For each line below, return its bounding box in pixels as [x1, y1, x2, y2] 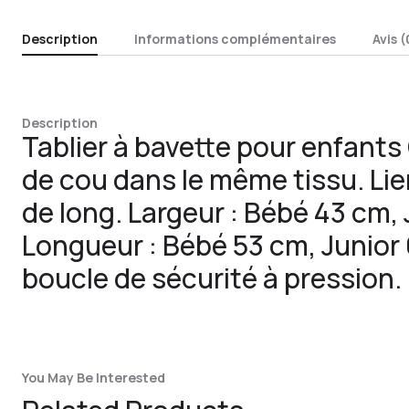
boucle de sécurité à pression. [22, 259, 402, 297]
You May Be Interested [22, 369, 165, 386]
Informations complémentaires [134, 30, 336, 47]
